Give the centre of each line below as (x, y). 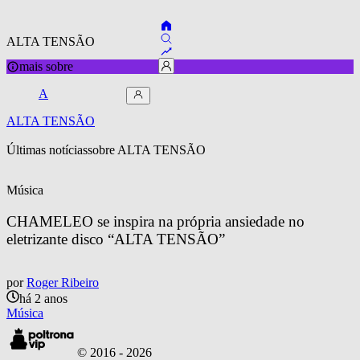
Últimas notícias (47, 149)
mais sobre (46, 66)
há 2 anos (43, 299)
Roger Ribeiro (63, 283)
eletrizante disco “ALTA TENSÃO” (116, 239)
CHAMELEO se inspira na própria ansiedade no (157, 221)
